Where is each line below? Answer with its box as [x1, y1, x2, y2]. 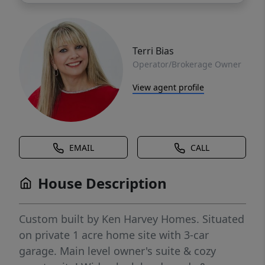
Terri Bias [132, 44, 174, 57]
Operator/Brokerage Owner [132, 58, 241, 70]
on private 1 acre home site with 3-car [19, 228, 209, 242]
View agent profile [132, 81, 204, 93]
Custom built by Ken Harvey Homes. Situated [19, 212, 244, 226]
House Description [38, 173, 167, 193]
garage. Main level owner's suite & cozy [19, 244, 216, 258]
